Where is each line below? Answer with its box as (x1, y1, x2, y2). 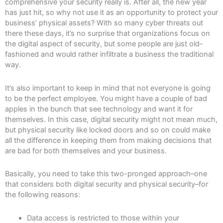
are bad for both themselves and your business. (5, 146, 167, 155)
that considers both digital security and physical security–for (5, 180, 208, 189)
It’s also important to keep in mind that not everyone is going (5, 83, 211, 93)
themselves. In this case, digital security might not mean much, (5, 114, 218, 124)
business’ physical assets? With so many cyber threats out (5, 18, 203, 28)
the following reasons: (5, 190, 80, 200)
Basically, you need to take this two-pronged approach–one (5, 169, 207, 179)
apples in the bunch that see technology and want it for (5, 104, 193, 113)
